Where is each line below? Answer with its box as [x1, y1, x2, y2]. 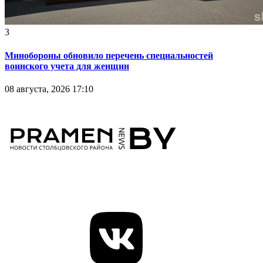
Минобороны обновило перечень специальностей [5, 50, 213, 60]
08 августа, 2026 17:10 [5, 84, 93, 95]
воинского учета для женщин [5, 60, 129, 71]
